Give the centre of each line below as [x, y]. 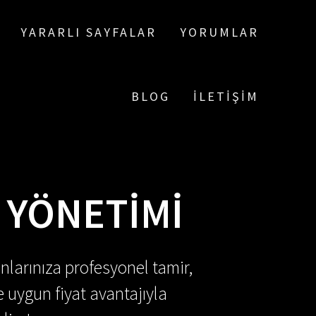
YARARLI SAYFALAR [89, 32]
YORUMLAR [219, 32]
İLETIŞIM [226, 96]
